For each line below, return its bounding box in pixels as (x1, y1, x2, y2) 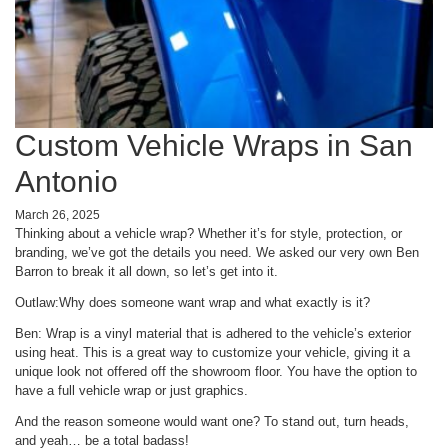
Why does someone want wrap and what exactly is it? (59, 295, 370, 310)
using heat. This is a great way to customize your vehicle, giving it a (15, 345, 410, 360)
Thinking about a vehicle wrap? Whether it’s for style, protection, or (15, 226, 402, 241)
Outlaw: (15, 295, 59, 310)
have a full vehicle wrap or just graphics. (15, 383, 248, 398)
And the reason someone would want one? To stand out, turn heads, (15, 414, 409, 429)
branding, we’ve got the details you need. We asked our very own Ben (15, 245, 419, 260)
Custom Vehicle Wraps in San (15, 129, 413, 162)
